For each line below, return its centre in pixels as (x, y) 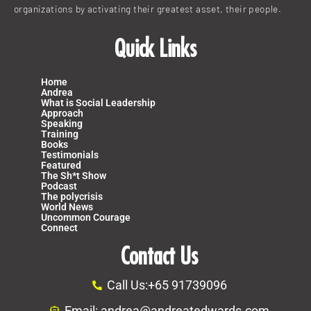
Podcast (59, 186)
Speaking (62, 124)
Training (60, 134)
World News (67, 207)
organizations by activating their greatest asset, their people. (148, 9)
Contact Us (159, 256)
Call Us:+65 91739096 (167, 285)
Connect (59, 228)
